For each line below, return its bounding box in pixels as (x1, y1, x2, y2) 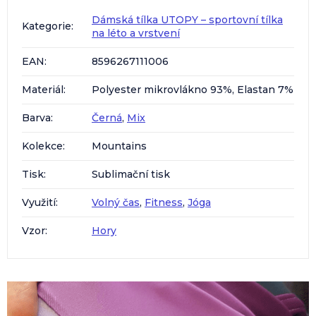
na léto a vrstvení (92, 26, 180, 39)
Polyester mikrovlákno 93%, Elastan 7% (92, 83, 293, 96)
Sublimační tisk (92, 167, 170, 181)
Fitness (145, 195, 183, 209)
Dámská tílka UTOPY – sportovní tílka (92, 13, 283, 26)
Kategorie (22, 19, 71, 32)
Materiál (22, 83, 63, 96)
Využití (22, 195, 56, 209)
